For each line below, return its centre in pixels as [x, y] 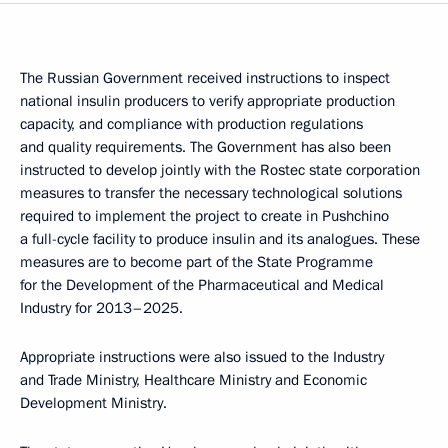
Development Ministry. [93, 403]
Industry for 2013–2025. [101, 308]
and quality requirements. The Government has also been [205, 147]
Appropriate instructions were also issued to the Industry [202, 357]
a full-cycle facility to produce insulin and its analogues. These [220, 239]
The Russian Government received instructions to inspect [205, 78]
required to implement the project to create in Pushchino [204, 216]
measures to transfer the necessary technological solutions [211, 193]
